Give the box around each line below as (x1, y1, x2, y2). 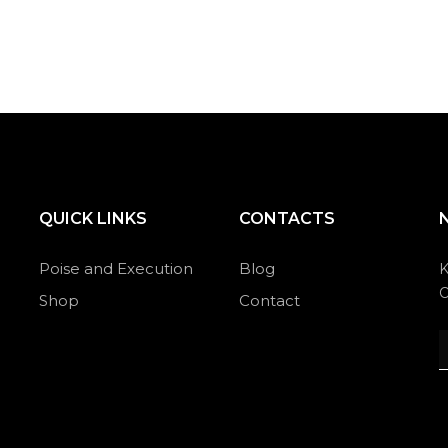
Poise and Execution (39, 259, 193, 279)
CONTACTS (239, 209, 335, 229)
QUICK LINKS (39, 209, 147, 229)
